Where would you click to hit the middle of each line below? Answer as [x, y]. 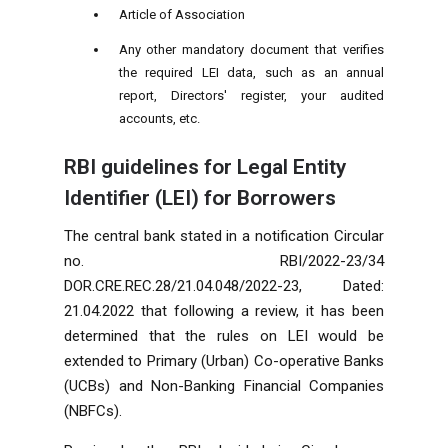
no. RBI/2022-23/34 [224, 260]
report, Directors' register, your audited [251, 95]
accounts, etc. [159, 118]
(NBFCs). [93, 410]
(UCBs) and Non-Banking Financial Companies [224, 385]
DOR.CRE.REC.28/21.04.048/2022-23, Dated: [224, 285]
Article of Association [181, 14]
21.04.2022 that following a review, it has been [224, 310]
